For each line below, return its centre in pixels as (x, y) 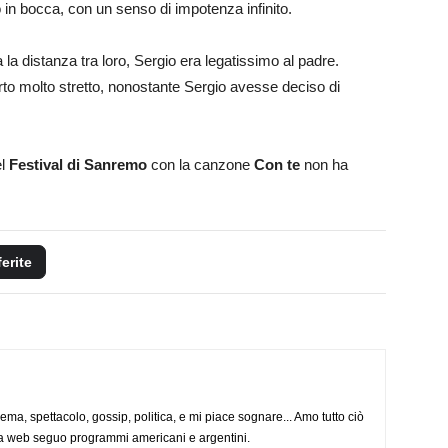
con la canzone (198, 164)
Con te (275, 164)
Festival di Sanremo (78, 164)
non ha (324, 164)
